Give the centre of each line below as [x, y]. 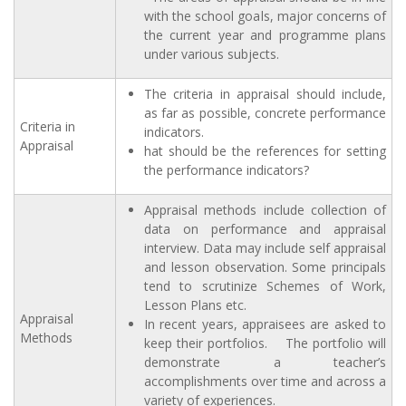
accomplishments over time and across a [265, 382]
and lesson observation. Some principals [265, 267]
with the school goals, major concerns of [265, 16]
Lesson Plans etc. [195, 305]
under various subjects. [212, 54]
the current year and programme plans [265, 35]
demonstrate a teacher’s [265, 362]
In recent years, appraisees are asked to [265, 324]
